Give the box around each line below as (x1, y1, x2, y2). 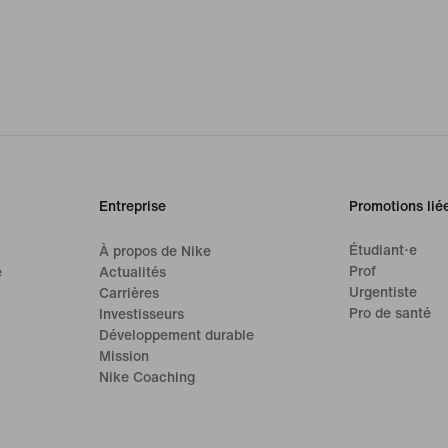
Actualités (99, 264, 167, 280)
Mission (99, 348, 150, 364)
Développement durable (99, 327, 255, 343)
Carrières (99, 285, 160, 301)
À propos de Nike (99, 243, 212, 259)
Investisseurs (99, 306, 185, 322)
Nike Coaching (99, 369, 196, 385)
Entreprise (99, 198, 167, 214)
